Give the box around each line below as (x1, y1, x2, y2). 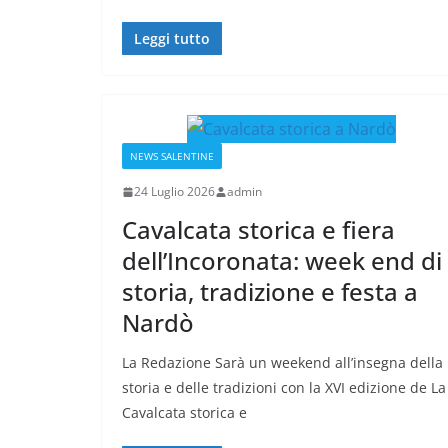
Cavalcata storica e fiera (122, 213, 395, 247)
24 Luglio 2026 (134, 183, 215, 201)
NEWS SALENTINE (130, 149, 214, 164)
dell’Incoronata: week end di (122, 244, 442, 278)
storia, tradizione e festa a (122, 275, 418, 309)
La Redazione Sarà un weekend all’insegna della (122, 353, 443, 373)
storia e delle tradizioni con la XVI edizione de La (122, 378, 446, 398)
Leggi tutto (134, 29, 210, 49)
